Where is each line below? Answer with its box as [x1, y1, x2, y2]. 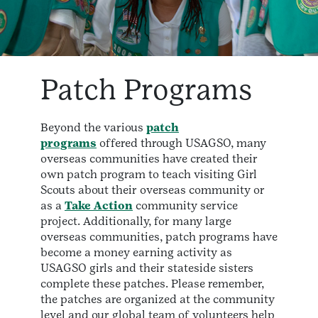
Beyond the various [40, 121, 146, 135]
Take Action [65, 199, 133, 213]
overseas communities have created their [40, 152, 258, 166]
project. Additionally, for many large [40, 214, 231, 229]
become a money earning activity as [40, 246, 232, 260]
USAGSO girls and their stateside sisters [40, 261, 253, 275]
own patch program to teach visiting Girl [40, 168, 257, 182]
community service [133, 199, 238, 213]
